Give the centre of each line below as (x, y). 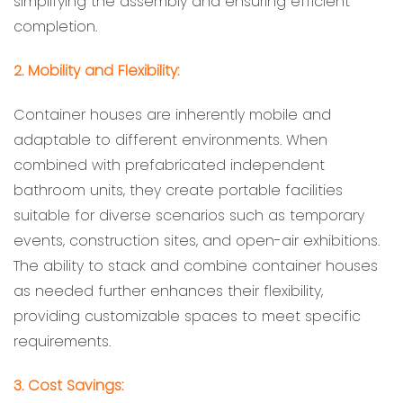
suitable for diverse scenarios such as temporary (189, 215)
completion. (55, 27)
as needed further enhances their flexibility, (168, 291)
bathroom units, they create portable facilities (178, 190)
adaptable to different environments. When (170, 139)
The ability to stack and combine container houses (196, 265)
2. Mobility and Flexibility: (96, 71)
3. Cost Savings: (68, 385)
